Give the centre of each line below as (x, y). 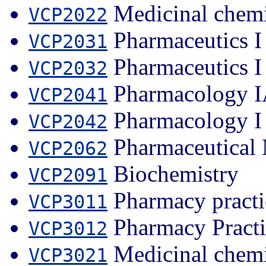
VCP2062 (68, 148)
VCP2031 (68, 41)
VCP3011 (68, 202)
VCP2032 (68, 68)
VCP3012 (68, 228)
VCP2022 (68, 15)
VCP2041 (68, 95)
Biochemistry (173, 173)
